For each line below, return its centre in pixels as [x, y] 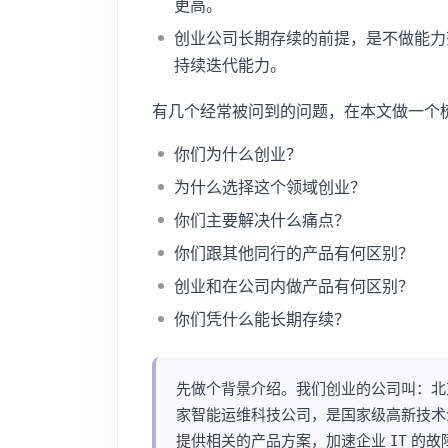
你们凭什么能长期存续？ [262, 318]
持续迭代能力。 [230, 64]
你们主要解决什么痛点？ [262, 219]
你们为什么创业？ [238, 153]
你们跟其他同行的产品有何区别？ [294, 252]
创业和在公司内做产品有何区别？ [294, 285]
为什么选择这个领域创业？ [270, 186]
